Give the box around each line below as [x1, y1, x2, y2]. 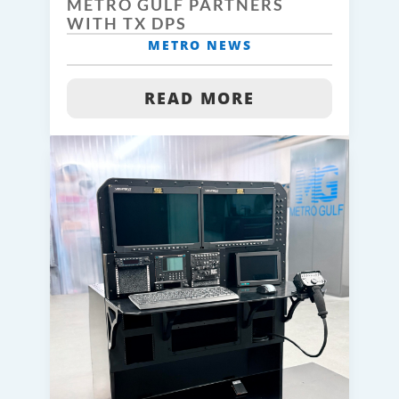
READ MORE [144, 87, 255, 110]
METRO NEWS [147, 37, 252, 54]
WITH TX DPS [67, 13, 187, 34]
